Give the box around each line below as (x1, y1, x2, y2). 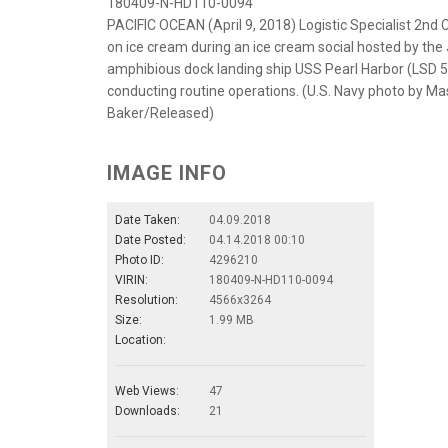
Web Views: (115, 384, 179, 399)
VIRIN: (115, 273, 148, 288)
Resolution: (115, 293, 178, 308)
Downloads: (115, 404, 180, 419)
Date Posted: (115, 233, 186, 248)
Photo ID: (115, 253, 164, 268)
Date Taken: (115, 213, 180, 228)
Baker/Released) (107, 105, 214, 122)
